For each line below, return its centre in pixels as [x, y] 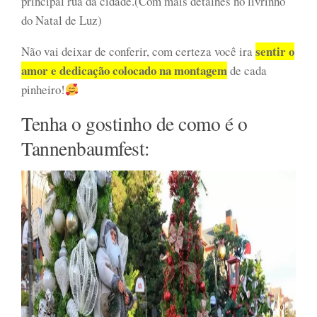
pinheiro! [43, 90]
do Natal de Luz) [62, 21]
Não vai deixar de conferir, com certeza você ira [138, 52]
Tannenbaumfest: [86, 149]
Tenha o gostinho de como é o [134, 124]
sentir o [275, 52]
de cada [247, 71]
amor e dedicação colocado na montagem [124, 71]
